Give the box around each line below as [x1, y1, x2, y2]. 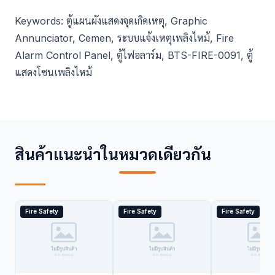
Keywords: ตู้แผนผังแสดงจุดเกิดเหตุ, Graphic [15, 14, 207, 27]
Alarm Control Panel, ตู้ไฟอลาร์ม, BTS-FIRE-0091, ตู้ [15, 48, 253, 61]
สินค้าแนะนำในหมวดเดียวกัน [15, 144, 211, 164]
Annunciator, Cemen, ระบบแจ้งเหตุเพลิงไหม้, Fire [15, 31, 234, 44]
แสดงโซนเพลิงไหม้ [15, 66, 92, 79]
